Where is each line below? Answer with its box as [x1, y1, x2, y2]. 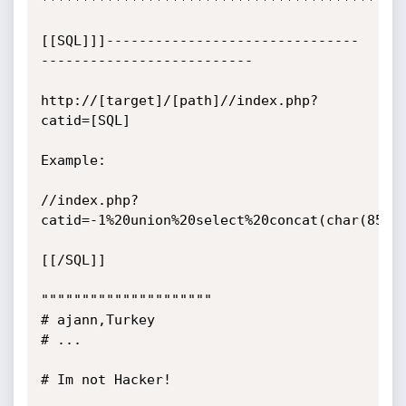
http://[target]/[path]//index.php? [40, 92, 318, 109]
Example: [40, 152, 106, 169]
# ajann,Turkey [40, 312, 155, 328]
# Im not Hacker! [40, 372, 171, 388]
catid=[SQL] [40, 112, 130, 129]
